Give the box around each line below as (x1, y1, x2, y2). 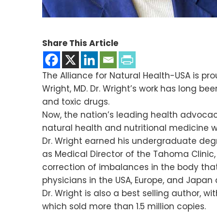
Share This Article (42, 37, 118, 49)
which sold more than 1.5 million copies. (42, 200, 206, 212)
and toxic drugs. (42, 95, 109, 108)
